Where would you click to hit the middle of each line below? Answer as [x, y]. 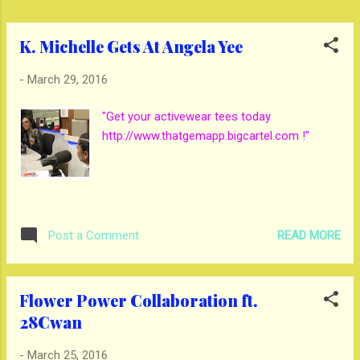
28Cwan [51, 322]
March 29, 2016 [67, 79]
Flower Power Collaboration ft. [139, 301]
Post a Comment [94, 236]
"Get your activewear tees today [187, 117]
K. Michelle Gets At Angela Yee [131, 46]
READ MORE [309, 235]
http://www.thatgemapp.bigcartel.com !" [206, 136]
